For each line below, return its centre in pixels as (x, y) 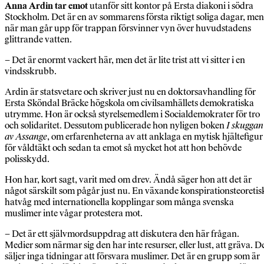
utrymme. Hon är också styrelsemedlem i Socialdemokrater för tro (132, 114)
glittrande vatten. (38, 39)
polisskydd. (27, 159)
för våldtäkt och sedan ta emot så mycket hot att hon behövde (123, 148)
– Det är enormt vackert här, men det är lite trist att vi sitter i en (125, 60)
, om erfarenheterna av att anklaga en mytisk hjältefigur (155, 137)
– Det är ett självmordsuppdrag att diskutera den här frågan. (122, 234)
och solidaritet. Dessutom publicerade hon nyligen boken (115, 126)
